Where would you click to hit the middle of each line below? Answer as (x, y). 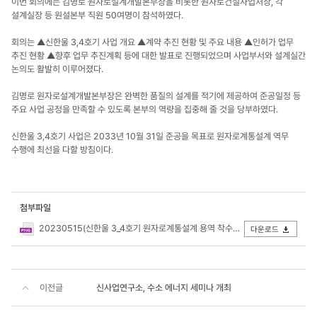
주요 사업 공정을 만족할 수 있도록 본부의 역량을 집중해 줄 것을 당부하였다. (145, 109)
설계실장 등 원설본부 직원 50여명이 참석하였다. (98, 15)
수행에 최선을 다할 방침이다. (62, 150)
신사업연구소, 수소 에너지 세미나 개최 (164, 288)
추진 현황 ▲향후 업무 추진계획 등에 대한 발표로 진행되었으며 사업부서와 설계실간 (158, 56)
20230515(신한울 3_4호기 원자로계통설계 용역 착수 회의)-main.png (135, 228)
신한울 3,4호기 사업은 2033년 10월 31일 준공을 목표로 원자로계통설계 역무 (150, 136)
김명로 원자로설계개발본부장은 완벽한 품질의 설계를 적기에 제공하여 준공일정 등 (156, 96)
